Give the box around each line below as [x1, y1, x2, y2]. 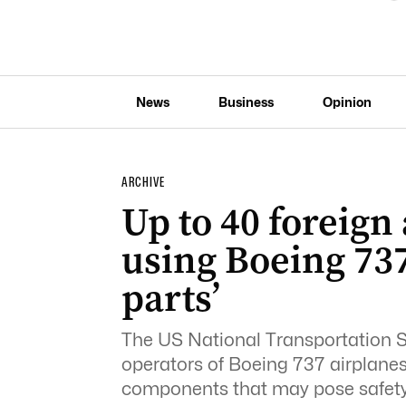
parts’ [121, 272, 220, 324]
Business [217, 93, 274, 110]
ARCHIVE [121, 174, 165, 190]
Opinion [322, 93, 372, 110]
